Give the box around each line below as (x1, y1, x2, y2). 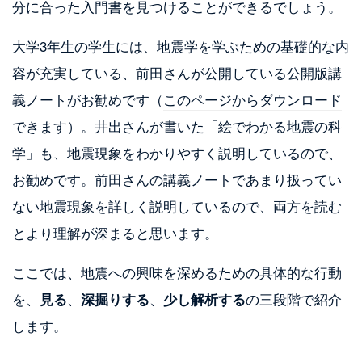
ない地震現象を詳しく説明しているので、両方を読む (12, 196, 342, 216)
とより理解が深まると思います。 (12, 223, 218, 242)
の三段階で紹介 (246, 289, 342, 309)
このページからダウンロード (163, 90, 342, 109)
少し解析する (163, 289, 246, 309)
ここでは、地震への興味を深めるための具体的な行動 (12, 263, 342, 282)
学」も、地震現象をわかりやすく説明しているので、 (12, 143, 342, 162)
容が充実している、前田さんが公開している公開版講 (12, 63, 342, 82)
